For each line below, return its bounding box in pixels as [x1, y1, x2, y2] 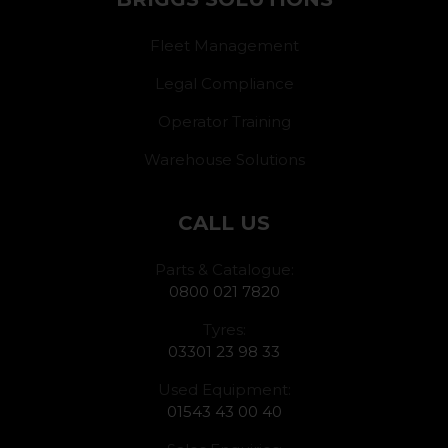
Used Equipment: [157, 380, 291, 399]
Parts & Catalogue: [154, 260, 294, 279]
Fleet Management [149, 36, 299, 55]
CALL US [178, 211, 270, 235]
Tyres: [202, 320, 246, 339]
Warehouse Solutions [143, 150, 305, 169]
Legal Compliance [154, 74, 294, 93]
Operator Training [157, 112, 291, 131]
